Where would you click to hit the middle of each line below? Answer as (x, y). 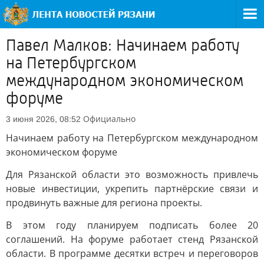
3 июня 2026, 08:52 (43, 119)
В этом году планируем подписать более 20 (132, 225)
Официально (109, 119)
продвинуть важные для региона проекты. (104, 203)
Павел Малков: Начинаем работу (123, 45)
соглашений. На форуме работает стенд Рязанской (132, 239)
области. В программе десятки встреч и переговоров (132, 253)
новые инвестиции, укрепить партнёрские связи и (132, 189)
